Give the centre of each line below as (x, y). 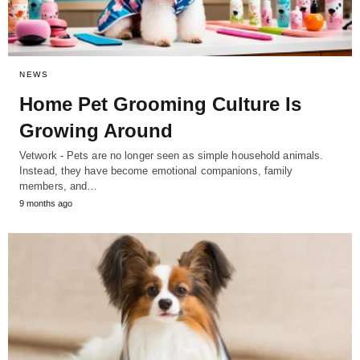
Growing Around (96, 131)
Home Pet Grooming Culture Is (160, 104)
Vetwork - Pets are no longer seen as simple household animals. (172, 156)
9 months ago (46, 204)
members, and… (59, 186)
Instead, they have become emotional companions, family (156, 171)
